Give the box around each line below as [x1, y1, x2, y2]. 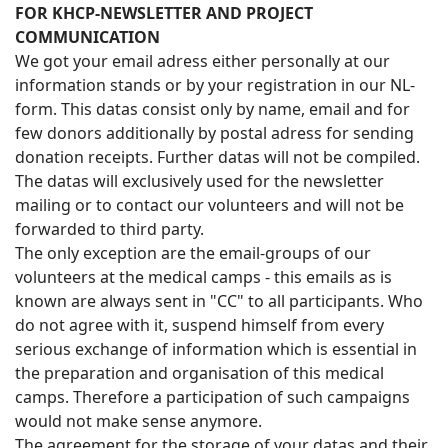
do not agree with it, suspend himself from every [15, 314, 384, 336]
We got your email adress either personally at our [15, 50, 390, 72]
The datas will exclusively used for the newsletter [15, 170, 384, 192]
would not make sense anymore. [15, 410, 262, 432]
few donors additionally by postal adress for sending [15, 122, 414, 144]
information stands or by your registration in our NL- [15, 74, 415, 96]
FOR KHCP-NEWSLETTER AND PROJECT [15, 2, 313, 24]
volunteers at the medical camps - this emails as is [15, 266, 392, 288]
